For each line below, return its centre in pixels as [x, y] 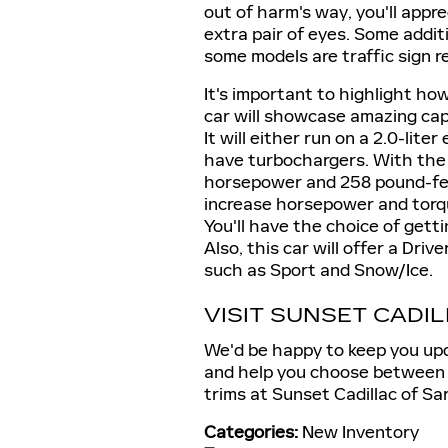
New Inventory [360, 431]
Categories [249, 431]
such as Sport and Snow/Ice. [318, 270]
